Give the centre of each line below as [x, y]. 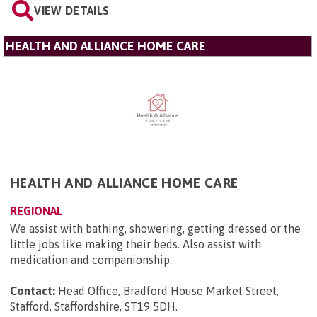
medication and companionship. [91, 259]
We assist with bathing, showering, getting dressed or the [155, 228]
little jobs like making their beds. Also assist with [136, 244]
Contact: [33, 290]
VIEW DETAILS [72, 11]
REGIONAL [36, 211]
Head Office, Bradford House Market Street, [168, 290]
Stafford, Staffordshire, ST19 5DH [93, 306]
